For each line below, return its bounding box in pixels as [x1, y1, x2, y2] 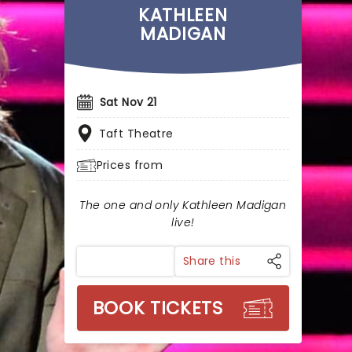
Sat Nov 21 [99, 94, 157, 110]
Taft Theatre [98, 126, 174, 141]
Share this [182, 253, 240, 269]
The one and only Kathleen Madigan [79, 197, 287, 213]
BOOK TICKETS [92, 295, 223, 321]
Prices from [96, 157, 163, 173]
